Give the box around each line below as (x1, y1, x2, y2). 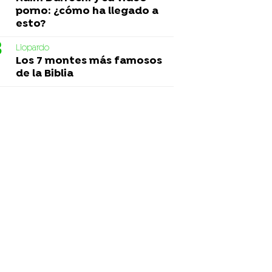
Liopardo (16, 42, 49, 53)
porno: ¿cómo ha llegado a (16, 4, 158, 18)
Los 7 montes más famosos (16, 54, 162, 67)
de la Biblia (16, 67, 73, 80)
